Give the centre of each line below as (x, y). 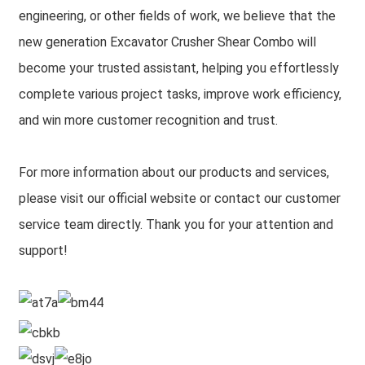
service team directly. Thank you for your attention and (176, 224)
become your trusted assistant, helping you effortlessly (178, 68)
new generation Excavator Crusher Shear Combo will (167, 42)
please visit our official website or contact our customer (179, 198)
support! (43, 251)
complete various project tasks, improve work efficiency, (180, 94)
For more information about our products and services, (174, 172)
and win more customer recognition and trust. (148, 120)
